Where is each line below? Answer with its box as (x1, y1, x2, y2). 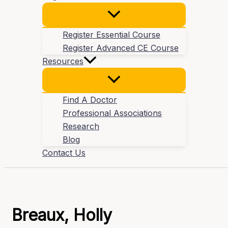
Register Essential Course (63, 30, 160, 40)
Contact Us (42, 148, 85, 158)
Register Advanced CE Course (63, 43, 179, 53)
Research (63, 121, 99, 132)
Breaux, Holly (12, 205, 112, 225)
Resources (42, 56, 83, 67)
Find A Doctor (63, 95, 117, 105)
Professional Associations (63, 108, 162, 119)
